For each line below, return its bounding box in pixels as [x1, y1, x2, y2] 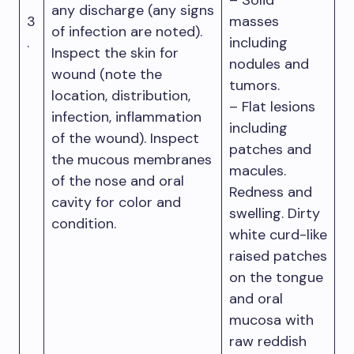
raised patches [229, 247, 327, 265]
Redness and [229, 183, 312, 201]
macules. [229, 161, 286, 180]
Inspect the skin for [51, 43, 179, 62]
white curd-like [229, 225, 327, 244]
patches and [229, 140, 311, 159]
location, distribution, [51, 86, 190, 105]
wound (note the [51, 65, 162, 84]
